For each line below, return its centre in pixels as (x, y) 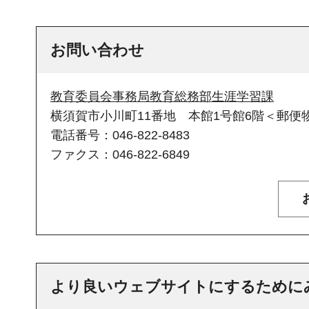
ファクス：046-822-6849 (120, 155)
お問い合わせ (97, 50)
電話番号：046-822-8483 (120, 136)
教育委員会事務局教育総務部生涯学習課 (162, 97)
